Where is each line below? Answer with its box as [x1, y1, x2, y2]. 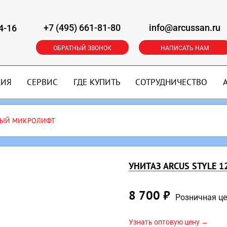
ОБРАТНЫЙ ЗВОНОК [53, 45, 111, 52]
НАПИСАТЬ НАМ [161, 45, 209, 52]
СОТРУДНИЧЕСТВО [135, 77, 208, 88]
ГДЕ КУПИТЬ [73, 77, 120, 88]
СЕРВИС [27, 77, 58, 88]
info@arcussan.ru [149, 22, 221, 33]
